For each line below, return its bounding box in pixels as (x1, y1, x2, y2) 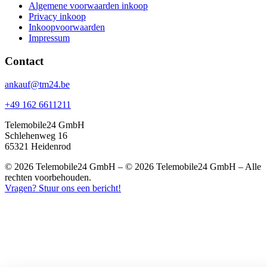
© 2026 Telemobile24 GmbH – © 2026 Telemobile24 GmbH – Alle (5, 161, 261, 172)
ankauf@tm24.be (5, 79, 70, 89)
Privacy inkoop (29, 11, 86, 22)
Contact (5, 55, 44, 68)
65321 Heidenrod (5, 141, 71, 151)
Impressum (29, 33, 70, 44)
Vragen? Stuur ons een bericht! (5, 182, 121, 193)
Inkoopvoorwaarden (29, 22, 105, 33)
